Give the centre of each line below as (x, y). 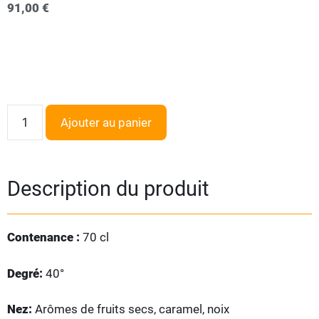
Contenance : (45, 237)
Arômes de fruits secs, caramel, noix (131, 309)
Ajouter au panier (106, 122)
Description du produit (108, 189)
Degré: (26, 273)
